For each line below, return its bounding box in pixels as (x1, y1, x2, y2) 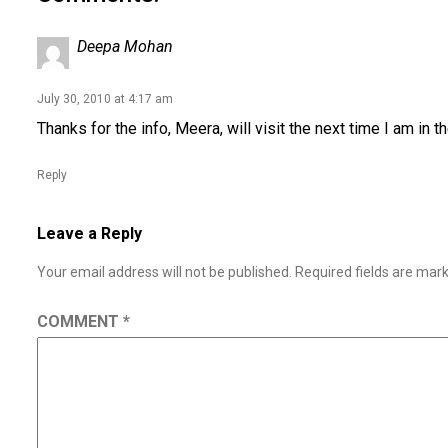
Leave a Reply (37, 224, 142, 243)
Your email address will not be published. (37, 264, 292, 280)
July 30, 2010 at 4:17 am (37, 92, 173, 106)
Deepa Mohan (77, 37, 173, 56)
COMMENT (37, 312, 123, 331)
